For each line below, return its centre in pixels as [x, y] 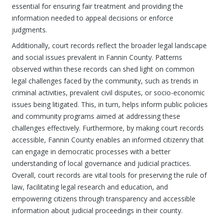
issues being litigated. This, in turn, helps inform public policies [110, 104]
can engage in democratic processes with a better [91, 151]
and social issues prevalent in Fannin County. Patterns [97, 57]
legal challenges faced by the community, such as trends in [105, 81]
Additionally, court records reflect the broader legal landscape [109, 45]
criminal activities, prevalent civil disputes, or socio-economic [108, 93]
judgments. [29, 30]
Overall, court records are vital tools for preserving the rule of [109, 175]
